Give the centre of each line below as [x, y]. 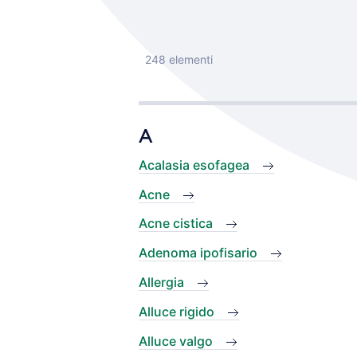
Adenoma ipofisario [198, 253]
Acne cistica [176, 224]
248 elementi [179, 59]
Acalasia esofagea [194, 165]
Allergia [161, 282]
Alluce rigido [177, 311]
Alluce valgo [176, 341]
